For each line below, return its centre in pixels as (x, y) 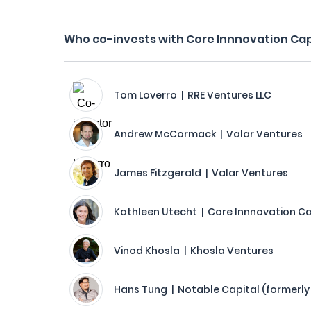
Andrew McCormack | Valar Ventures (208, 134)
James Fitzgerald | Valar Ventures (201, 173)
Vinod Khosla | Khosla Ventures (194, 251)
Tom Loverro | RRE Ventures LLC (193, 95)
